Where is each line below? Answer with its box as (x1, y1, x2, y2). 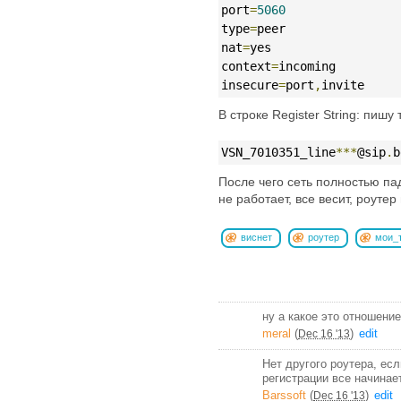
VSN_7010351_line (221, 144, 336, 159)
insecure (221, 77, 278, 92)
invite (321, 77, 364, 92)
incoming (278, 58, 336, 73)
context (221, 58, 271, 73)
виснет (241, 231, 272, 243)
